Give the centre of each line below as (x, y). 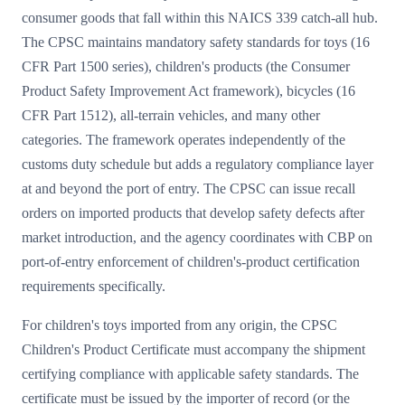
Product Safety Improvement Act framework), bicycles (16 (188, 91)
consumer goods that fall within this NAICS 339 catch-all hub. (200, 18)
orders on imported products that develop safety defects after (193, 213)
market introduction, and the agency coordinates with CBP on (197, 237)
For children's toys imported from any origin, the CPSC (179, 325)
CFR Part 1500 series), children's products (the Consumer (186, 66)
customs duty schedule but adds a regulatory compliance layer (198, 164)
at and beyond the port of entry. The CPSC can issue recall (188, 188)
